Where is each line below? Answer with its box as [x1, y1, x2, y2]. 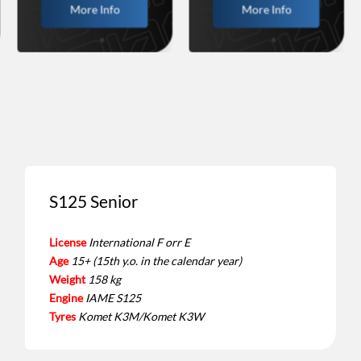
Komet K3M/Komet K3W [77, 309, 204, 323]
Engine [48, 290, 83, 305]
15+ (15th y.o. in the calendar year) [70, 253, 242, 268]
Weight [48, 272, 85, 286]
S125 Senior [48, 191, 138, 211]
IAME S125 [85, 290, 141, 305]
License [48, 234, 86, 249]
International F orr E [88, 234, 190, 249]
